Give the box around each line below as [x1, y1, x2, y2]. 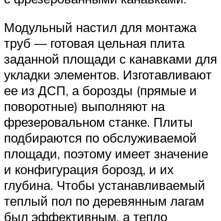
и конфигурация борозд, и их [4, 161, 174, 178]
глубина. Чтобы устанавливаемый [4, 177, 205, 193]
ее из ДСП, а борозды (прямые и [4, 82, 197, 99]
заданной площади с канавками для [4, 51, 217, 67]
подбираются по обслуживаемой [4, 130, 197, 146]
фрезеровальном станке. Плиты [4, 114, 193, 130]
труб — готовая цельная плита [4, 35, 184, 51]
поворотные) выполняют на [4, 98, 165, 114]
